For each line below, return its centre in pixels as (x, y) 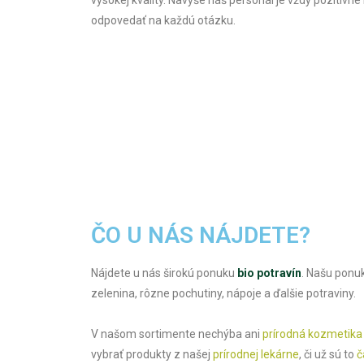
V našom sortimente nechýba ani (177, 334)
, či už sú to (328, 354)
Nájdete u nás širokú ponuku (164, 273)
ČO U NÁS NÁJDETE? (201, 235)
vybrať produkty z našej (152, 354)
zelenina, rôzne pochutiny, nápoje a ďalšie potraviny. (223, 293)
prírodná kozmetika (312, 334)
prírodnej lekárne (256, 354)
